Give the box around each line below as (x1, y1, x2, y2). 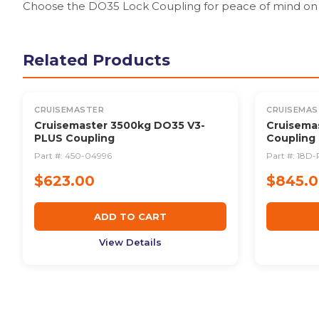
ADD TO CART (94, 210, 167, 222)
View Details (99, 236, 162, 248)
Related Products (23, 50, 170, 70)
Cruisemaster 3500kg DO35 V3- (34, 118, 205, 132)
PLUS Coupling (34, 131, 115, 145)
